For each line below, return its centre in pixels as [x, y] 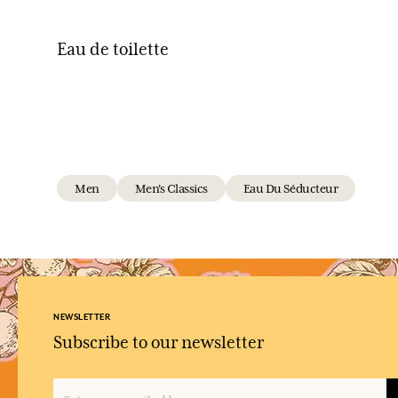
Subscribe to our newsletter [159, 342]
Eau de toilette [113, 49]
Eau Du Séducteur [291, 189]
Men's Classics [171, 189]
